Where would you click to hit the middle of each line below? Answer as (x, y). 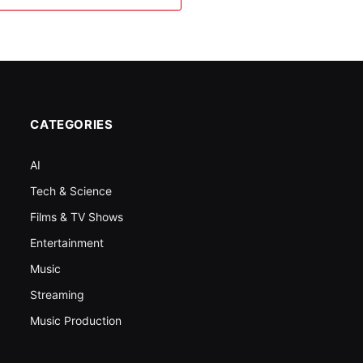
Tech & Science (71, 191)
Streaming (58, 295)
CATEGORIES (72, 125)
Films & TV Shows (77, 217)
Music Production (76, 321)
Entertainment (67, 243)
